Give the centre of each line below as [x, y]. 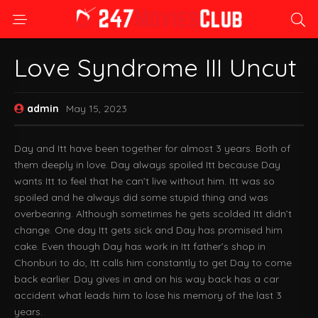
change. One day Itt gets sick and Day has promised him [148, 230]
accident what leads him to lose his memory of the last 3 [148, 295]
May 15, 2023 [97, 109]
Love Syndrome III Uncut [155, 67]
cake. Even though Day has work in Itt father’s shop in [140, 246]
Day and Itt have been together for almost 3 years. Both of [152, 148]
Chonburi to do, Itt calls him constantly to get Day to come [153, 263]
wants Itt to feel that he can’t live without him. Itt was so [144, 181]
